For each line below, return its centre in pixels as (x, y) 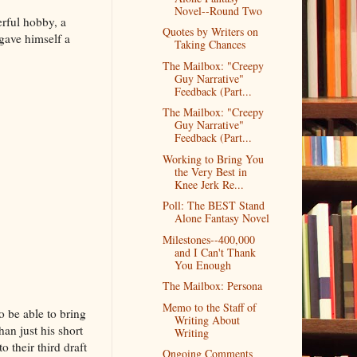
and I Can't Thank (216, 252)
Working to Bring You (214, 159)
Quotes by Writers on (211, 32)
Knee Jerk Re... (210, 184)
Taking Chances (210, 45)
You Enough (203, 265)
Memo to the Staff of (210, 307)
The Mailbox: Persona (213, 286)
